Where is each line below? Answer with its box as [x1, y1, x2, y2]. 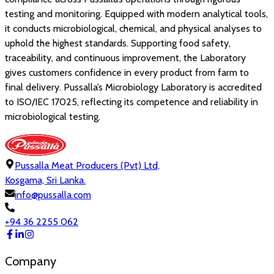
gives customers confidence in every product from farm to [5, 66, 249, 78]
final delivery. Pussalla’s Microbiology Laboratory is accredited [5, 81, 262, 93]
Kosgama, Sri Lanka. [5, 174, 86, 186]
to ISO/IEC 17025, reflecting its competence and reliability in [5, 95, 258, 108]
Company [5, 253, 56, 268]
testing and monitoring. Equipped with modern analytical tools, [5, 7, 268, 20]
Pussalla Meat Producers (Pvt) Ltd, [15, 159, 160, 171]
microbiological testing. [5, 110, 100, 122]
